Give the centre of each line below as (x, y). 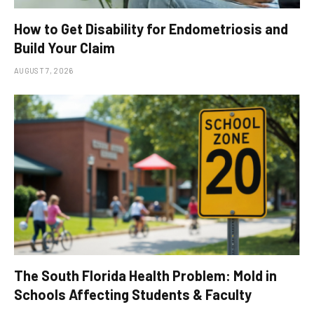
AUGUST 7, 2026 (44, 70)
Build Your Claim (64, 47)
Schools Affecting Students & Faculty (133, 295)
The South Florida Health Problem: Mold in (145, 276)
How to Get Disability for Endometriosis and (151, 28)
